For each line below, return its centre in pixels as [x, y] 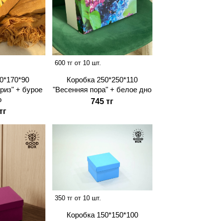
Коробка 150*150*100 [102, 215]
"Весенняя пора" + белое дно [102, 89]
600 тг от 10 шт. [78, 63]
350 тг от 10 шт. [78, 198]
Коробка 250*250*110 [102, 79]
